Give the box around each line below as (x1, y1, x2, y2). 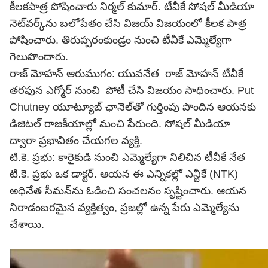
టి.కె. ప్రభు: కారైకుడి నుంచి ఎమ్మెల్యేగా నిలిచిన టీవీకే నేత (10, 151, 245, 163)
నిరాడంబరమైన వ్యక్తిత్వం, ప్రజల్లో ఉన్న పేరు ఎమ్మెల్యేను (10, 202, 239, 214)
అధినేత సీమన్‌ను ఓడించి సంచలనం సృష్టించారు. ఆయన (10, 185, 246, 197)
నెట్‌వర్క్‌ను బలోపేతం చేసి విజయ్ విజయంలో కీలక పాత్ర (10, 17, 246, 29)
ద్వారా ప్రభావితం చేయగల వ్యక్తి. (10, 135, 142, 147)
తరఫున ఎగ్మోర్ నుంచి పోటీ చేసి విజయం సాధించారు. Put (10, 84, 254, 96)
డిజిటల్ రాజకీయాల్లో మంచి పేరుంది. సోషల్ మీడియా (10, 118, 230, 130)
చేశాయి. (10, 218, 47, 230)
